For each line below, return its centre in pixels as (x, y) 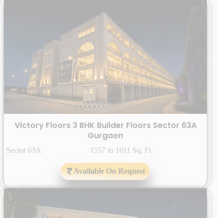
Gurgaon (105, 136)
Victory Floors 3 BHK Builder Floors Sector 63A (105, 126)
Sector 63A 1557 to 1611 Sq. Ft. (80, 150)
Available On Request (109, 171)
